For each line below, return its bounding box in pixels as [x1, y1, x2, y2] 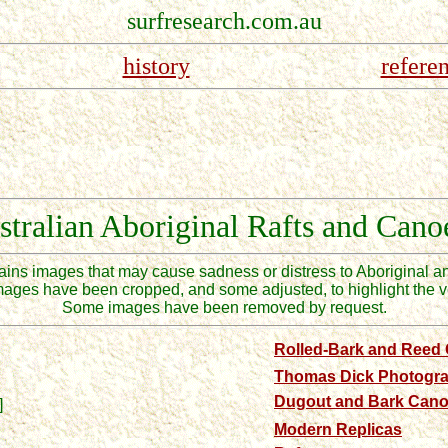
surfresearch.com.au [126, 8, 322, 34]
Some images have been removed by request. [61, 299, 387, 316]
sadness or [199, 263, 281, 280]
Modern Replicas [274, 421, 402, 438]
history [122, 53, 190, 79]
